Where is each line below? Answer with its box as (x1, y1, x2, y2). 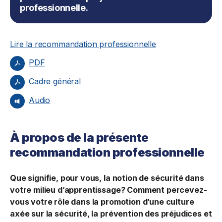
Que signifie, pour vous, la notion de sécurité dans (10, 173, 204, 183)
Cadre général (29, 76, 81, 87)
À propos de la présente (10, 130, 149, 145)
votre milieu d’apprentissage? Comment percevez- (10, 185, 207, 195)
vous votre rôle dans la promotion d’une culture (10, 197, 194, 207)
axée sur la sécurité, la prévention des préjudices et (10, 209, 212, 219)
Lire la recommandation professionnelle (10, 39, 156, 49)
